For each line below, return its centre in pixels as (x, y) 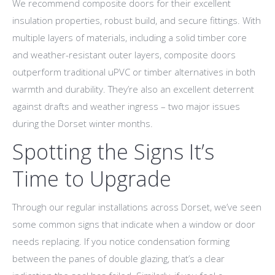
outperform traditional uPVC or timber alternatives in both (134, 72)
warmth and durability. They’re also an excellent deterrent (133, 89)
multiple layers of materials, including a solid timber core (130, 38)
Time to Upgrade (92, 179)
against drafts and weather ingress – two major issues (126, 107)
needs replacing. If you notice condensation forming (121, 242)
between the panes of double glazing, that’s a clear (118, 259)
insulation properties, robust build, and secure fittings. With (137, 21)
